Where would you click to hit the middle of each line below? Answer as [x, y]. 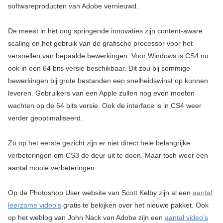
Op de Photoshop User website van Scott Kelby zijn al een [100, 193]
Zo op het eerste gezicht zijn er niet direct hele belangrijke [99, 143]
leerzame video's [34, 205]
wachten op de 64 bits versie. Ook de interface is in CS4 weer [105, 106]
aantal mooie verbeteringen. [52, 168]
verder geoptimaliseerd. [45, 118]
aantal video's [186, 218]
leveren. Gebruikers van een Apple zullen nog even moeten [101, 93]
